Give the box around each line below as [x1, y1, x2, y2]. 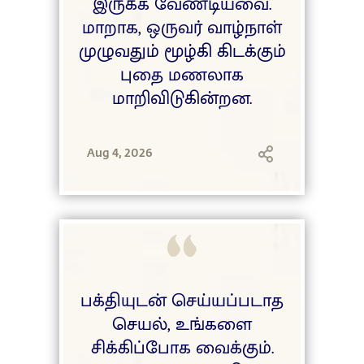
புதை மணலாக [120, 60, 244, 91]
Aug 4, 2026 [87, 144, 153, 160]
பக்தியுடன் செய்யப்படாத [80, 285, 284, 316]
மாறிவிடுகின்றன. [112, 84, 252, 115]
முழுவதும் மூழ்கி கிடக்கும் [78, 37, 286, 67]
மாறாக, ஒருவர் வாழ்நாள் [82, 13, 282, 44]
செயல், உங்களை [112, 309, 252, 340]
